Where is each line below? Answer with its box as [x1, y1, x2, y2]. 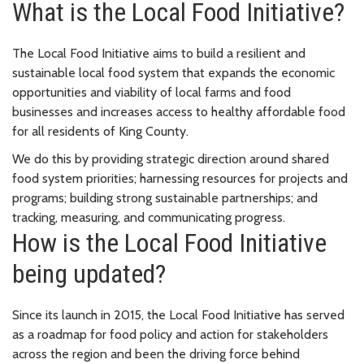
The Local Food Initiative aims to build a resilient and [12, 45, 305, 61]
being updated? [12, 258, 166, 289]
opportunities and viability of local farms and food [12, 84, 291, 100]
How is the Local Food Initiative [12, 227, 327, 258]
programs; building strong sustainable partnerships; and [12, 189, 318, 206]
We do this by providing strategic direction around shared [12, 150, 329, 167]
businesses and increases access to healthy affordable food [12, 103, 345, 119]
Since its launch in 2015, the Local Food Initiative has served [12, 306, 344, 323]
